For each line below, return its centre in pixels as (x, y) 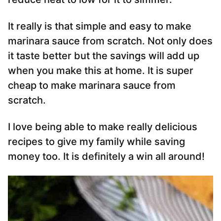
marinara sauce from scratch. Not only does (110, 41)
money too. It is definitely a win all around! (106, 157)
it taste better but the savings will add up (104, 56)
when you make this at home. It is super (101, 71)
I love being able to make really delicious (103, 127)
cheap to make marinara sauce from (92, 86)
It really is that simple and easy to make (100, 26)
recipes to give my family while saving (96, 142)
